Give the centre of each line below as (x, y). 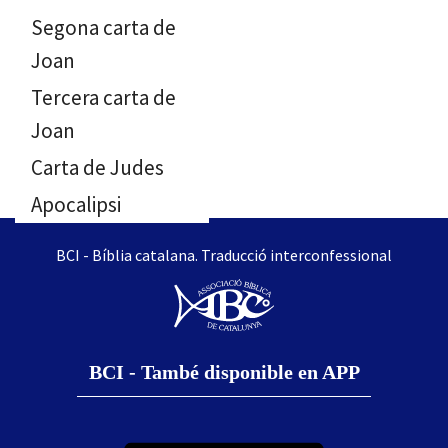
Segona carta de (103, 27)
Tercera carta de (103, 97)
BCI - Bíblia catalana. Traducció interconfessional (224, 255)
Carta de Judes (97, 167)
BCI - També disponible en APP (224, 372)
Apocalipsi (76, 204)
